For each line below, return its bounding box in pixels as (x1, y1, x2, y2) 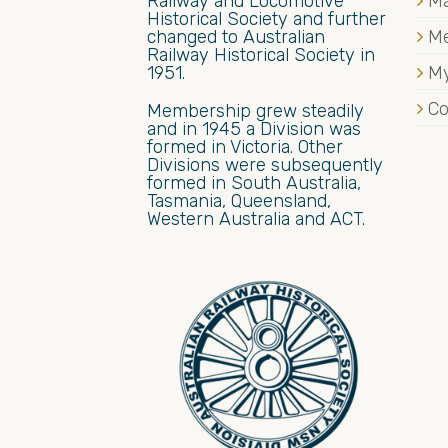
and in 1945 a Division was (147, 117, 361, 140)
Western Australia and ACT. (147, 207, 365, 230)
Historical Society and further (147, 7, 386, 30)
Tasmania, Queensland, (147, 189, 331, 212)
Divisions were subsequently (147, 153, 383, 176)
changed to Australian (147, 25, 325, 48)
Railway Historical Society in (147, 43, 375, 66)
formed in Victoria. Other (147, 135, 343, 158)
